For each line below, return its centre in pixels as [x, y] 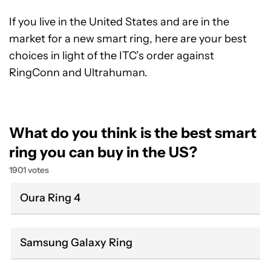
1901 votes [29, 170]
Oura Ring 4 [50, 198]
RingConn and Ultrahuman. [78, 73]
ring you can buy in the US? [103, 152]
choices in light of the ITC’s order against [112, 56]
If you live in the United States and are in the [119, 22]
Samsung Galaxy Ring [76, 243]
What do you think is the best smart [133, 133]
